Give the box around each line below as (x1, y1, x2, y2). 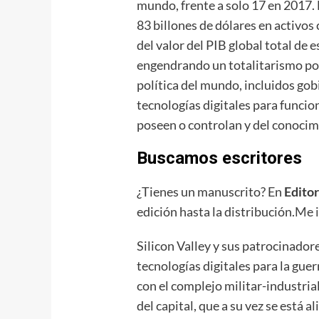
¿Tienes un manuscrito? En (137, 184, 285, 200)
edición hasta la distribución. (137, 204, 296, 220)
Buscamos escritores (137, 148, 303, 169)
